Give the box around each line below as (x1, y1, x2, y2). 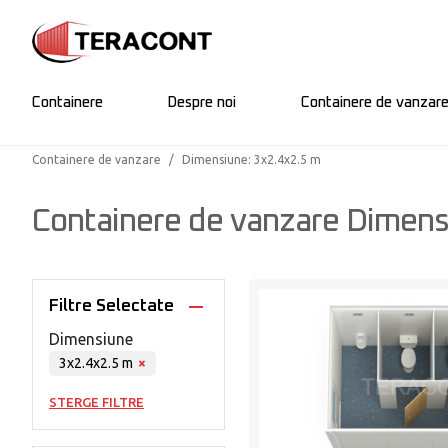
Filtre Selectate (49, 297, 174, 315)
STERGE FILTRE (49, 395, 144, 409)
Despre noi (167, 94, 237, 110)
